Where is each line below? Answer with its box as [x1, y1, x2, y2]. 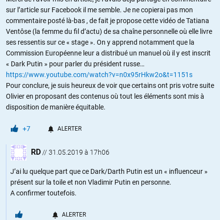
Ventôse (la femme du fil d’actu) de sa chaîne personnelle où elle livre [6, 27, 212, 35]
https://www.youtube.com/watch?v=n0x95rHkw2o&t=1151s [6, 70, 192, 79]
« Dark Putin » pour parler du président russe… [6, 59, 144, 68]
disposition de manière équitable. [6, 103, 106, 111]
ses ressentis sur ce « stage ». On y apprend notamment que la [6, 38, 194, 46]
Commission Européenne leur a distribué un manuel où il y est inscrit [6, 49, 211, 57]
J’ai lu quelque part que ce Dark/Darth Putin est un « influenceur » [10, 167, 208, 175]
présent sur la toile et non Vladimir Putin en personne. [10, 178, 171, 186]
